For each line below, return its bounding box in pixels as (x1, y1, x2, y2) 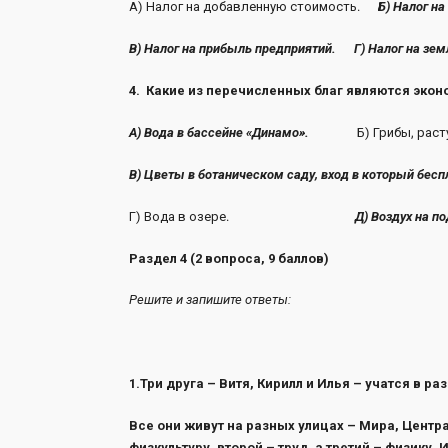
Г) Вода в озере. (128, 208, 355, 224)
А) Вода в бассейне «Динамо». (128, 124, 309, 140)
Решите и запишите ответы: (128, 292, 291, 308)
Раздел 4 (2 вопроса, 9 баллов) (128, 250, 329, 266)
